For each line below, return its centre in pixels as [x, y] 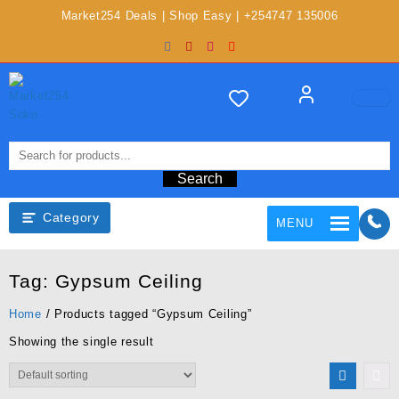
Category [71, 217]
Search [199, 179]
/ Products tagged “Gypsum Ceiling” [147, 314]
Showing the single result [81, 342]
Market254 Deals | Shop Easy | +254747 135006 [199, 16]
